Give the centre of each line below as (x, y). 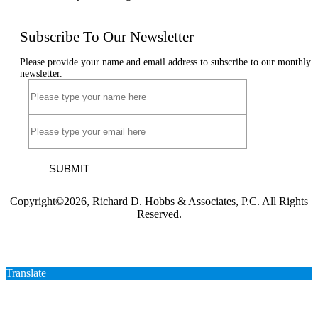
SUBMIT (69, 168)
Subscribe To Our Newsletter (107, 37)
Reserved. (159, 214)
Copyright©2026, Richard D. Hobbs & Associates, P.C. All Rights (159, 201)
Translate (26, 273)
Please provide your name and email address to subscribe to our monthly (165, 62)
